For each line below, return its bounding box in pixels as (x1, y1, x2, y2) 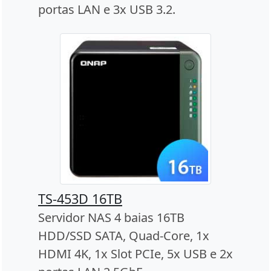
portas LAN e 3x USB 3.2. (38, 1, 175, 18)
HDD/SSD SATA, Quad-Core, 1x (38, 227, 209, 244)
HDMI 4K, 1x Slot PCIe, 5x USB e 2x (38, 246, 233, 263)
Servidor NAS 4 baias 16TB (38, 209, 184, 226)
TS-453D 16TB (38, 190, 122, 208)
